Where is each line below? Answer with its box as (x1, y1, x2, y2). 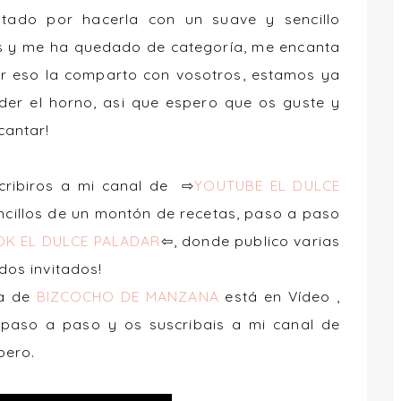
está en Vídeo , (218, 286, 340, 305)
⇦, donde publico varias (160, 231, 340, 250)
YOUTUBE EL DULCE (194, 175, 340, 194)
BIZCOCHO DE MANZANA (36, 286, 219, 305)
